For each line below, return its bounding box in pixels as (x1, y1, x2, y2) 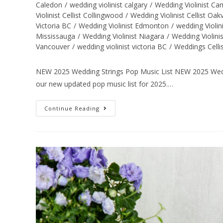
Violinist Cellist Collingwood (36, 10, 123, 20)
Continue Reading (44, 104, 100, 112)
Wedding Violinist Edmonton (79, 20, 169, 30)
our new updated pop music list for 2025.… (36, 79, 173, 89)
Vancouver (36, 41, 70, 51)
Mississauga (36, 31, 75, 41)
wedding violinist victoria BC (77, 41, 167, 51)
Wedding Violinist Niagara (83, 31, 164, 41)
